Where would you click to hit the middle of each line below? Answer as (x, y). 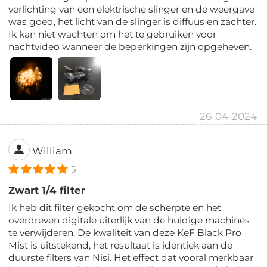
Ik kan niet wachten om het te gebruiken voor (113, 34)
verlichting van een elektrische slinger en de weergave (132, 9)
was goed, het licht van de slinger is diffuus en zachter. (133, 21)
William (52, 151)
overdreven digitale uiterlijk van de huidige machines (129, 220)
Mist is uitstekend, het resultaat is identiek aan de (121, 245)
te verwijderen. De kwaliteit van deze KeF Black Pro (125, 232)
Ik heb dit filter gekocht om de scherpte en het (115, 207)
